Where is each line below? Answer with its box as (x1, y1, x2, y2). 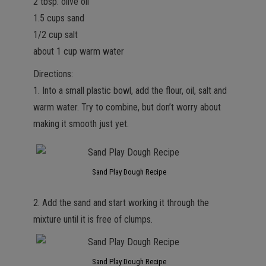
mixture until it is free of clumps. (33, 214, 153, 225)
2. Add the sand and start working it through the (33, 197, 209, 208)
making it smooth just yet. (33, 118, 129, 129)
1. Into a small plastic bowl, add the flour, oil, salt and (33, 85, 227, 96)
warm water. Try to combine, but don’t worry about (33, 102, 221, 113)
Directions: (33, 68, 73, 80)
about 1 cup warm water (33, 46, 124, 57)
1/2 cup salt (33, 29, 78, 40)
